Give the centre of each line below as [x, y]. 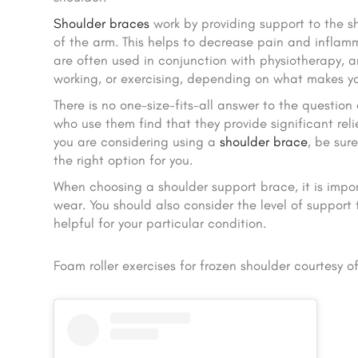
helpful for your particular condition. [160, 223]
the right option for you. [123, 160]
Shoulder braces [102, 24]
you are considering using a [137, 142]
